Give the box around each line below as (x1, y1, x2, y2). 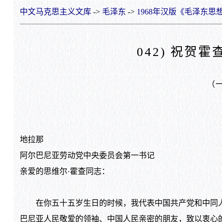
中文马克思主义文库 (19, 7, 91, 16)
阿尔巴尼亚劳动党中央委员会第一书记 (19, 151, 155, 160)
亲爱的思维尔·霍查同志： (19, 167, 110, 176)
